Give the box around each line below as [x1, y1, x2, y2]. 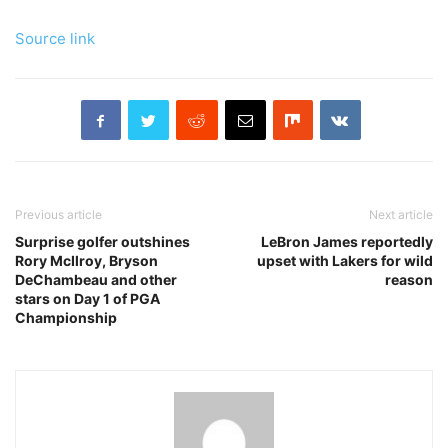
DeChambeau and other [15, 271, 177, 289]
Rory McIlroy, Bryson [15, 252, 158, 270]
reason [385, 271, 433, 289]
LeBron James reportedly [261, 233, 433, 251]
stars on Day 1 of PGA [15, 290, 160, 308]
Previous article [15, 207, 102, 223]
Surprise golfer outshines [15, 233, 190, 251]
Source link [15, 29, 95, 49]
